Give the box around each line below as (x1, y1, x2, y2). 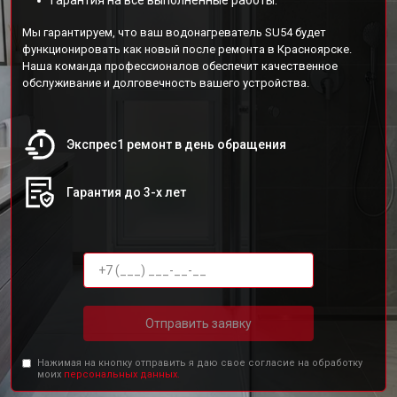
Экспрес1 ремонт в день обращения (66, 137, 286, 152)
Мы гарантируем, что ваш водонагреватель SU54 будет (22, 26, 326, 39)
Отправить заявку (145, 315, 252, 331)
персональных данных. (64, 369, 181, 380)
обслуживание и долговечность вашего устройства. (22, 76, 309, 90)
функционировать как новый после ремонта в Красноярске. (22, 43, 352, 56)
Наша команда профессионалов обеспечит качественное (22, 59, 338, 73)
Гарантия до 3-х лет (66, 185, 186, 199)
